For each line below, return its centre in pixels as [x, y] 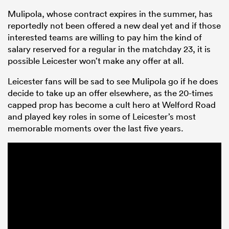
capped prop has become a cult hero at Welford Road [112, 105]
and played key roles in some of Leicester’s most [102, 117]
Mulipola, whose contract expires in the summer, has [110, 14]
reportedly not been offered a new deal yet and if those [114, 26]
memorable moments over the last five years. [96, 128]
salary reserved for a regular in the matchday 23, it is [109, 49]
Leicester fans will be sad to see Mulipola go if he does [113, 81]
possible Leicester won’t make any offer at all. [96, 61]
